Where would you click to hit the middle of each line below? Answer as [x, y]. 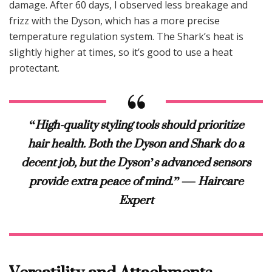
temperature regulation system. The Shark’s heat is [126, 37]
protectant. [34, 68]
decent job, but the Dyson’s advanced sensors [136, 162]
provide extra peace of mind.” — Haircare [136, 181]
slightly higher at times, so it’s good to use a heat [121, 53]
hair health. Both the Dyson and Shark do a [136, 144]
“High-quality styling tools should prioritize [136, 125]
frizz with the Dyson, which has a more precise [114, 21]
